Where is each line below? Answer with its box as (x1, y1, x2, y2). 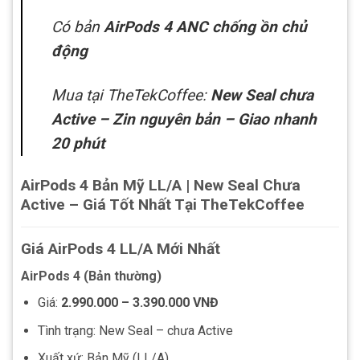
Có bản (51, 17, 104, 36)
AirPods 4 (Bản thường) (21, 268, 162, 284)
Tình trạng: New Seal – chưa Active (37, 322, 233, 338)
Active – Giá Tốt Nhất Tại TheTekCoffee (21, 194, 305, 214)
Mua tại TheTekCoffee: (51, 85, 211, 104)
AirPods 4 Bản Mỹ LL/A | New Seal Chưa (21, 175, 301, 194)
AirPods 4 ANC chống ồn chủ (104, 17, 307, 36)
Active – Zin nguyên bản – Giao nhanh (51, 109, 317, 129)
